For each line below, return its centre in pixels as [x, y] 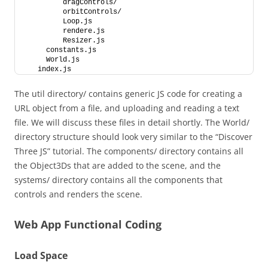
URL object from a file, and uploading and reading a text [127, 108]
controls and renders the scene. [78, 194]
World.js [52, 60]
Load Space [41, 255]
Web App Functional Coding [88, 224]
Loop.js [59, 22]
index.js [48, 69]
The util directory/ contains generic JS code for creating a [128, 94]
